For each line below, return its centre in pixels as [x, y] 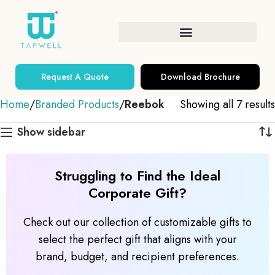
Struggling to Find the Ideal [137, 176]
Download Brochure [200, 77]
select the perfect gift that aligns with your [137, 240]
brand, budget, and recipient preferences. [137, 257]
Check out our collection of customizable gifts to [137, 223]
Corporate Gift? [137, 193]
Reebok [145, 105]
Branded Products [77, 105]
